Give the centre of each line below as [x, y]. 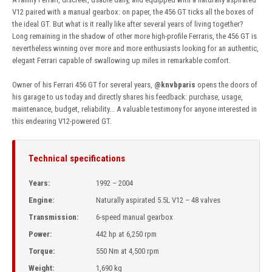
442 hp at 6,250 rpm [126, 234]
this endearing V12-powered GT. [62, 121]
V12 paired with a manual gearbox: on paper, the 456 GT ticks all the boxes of [133, 12]
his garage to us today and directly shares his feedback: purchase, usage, [127, 97]
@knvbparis [175, 84]
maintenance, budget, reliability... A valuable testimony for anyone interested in [134, 109]
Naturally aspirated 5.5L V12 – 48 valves [158, 200]
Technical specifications [77, 158]
